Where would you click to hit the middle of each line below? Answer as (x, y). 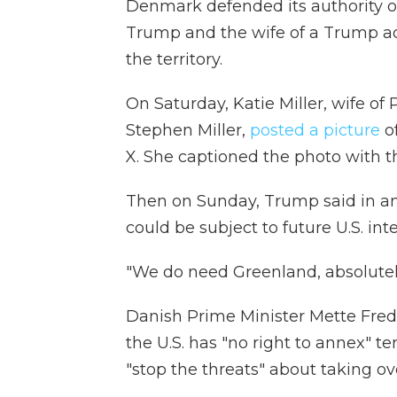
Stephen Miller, (188, 130)
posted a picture (315, 130)
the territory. (174, 59)
